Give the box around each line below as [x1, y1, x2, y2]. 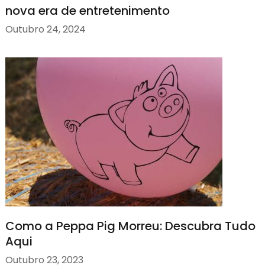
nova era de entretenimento [5, 2, 170, 19]
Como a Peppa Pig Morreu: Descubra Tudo [5, 217, 256, 234]
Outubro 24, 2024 [5, 22, 86, 37]
